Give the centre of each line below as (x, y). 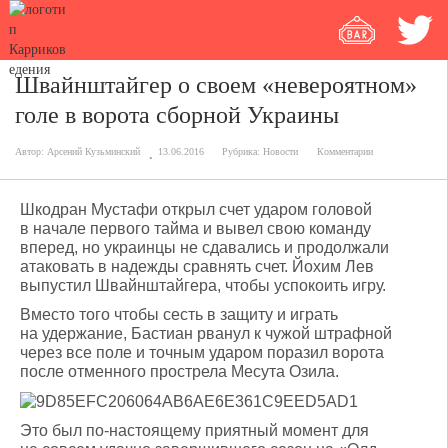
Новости (280, 151)
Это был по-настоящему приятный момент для (194, 431)
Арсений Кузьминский (93, 151)
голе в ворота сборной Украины (177, 115)
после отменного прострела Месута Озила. (179, 371)
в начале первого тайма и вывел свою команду (195, 228)
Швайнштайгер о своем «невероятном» (216, 85)
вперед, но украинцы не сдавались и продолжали (204, 247)
